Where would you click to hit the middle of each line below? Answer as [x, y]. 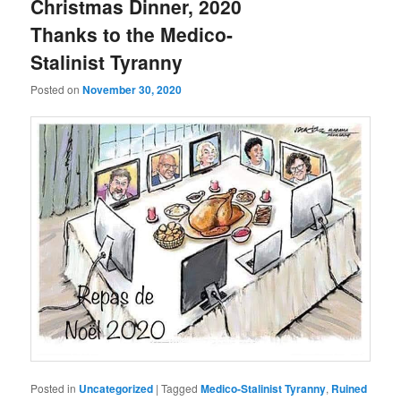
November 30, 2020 [132, 90]
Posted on [57, 90]
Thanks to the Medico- [132, 34]
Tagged [180, 388]
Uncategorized [116, 389]
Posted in [54, 388]
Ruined [350, 389]
